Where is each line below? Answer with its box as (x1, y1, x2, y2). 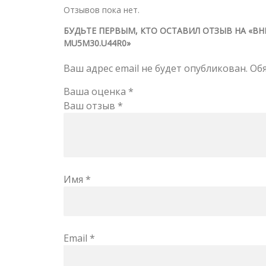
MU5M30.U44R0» (64, 37, 131, 49)
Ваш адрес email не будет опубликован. (64, 61, 248, 75)
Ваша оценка (64, 84, 128, 98)
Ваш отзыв (64, 99, 118, 112)
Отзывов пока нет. (64, 4, 140, 15)
